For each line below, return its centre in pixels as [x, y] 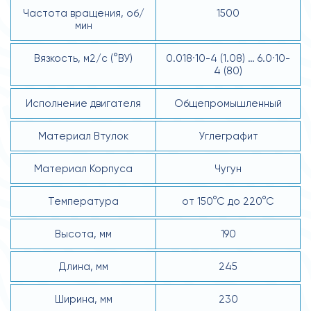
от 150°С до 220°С [228, 201]
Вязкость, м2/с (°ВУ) [83, 58]
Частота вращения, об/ [83, 13]
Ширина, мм [83, 299]
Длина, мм [83, 266]
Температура [83, 201]
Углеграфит [228, 136]
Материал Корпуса [83, 168]
